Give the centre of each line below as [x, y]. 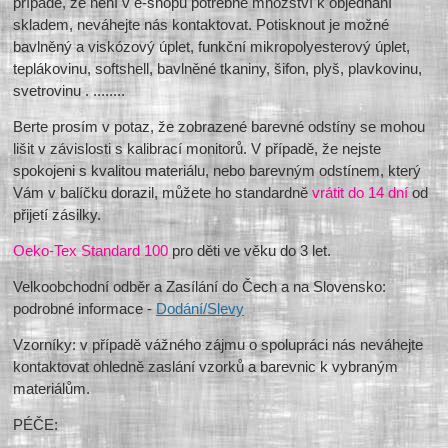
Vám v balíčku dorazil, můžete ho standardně [163, 193]
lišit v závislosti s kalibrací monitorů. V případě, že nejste [197, 149]
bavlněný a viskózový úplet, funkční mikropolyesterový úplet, [212, 47]
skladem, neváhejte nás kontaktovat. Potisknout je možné [201, 25]
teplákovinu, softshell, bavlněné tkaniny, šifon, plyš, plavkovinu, [218, 69]
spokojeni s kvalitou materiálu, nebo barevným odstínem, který [217, 171]
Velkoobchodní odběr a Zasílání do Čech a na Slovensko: [200, 287]
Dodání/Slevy [200, 309]
